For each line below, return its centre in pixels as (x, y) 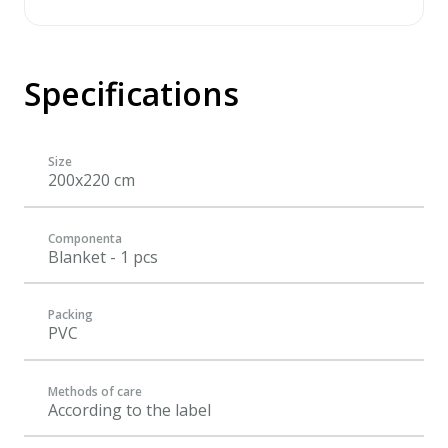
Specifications (131, 93)
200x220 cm (91, 180)
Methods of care (95, 391)
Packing (70, 314)
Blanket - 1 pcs (103, 256)
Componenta (85, 238)
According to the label (129, 409)
